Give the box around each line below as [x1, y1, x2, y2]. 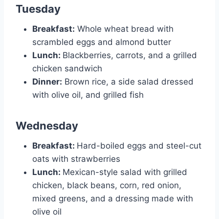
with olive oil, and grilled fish [32, 89, 144, 100]
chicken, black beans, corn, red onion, [32, 180, 181, 190]
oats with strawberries [32, 153, 120, 164]
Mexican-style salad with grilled [63, 167, 187, 177]
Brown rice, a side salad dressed [62, 76, 194, 87]
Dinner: [32, 76, 62, 87]
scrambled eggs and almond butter [32, 37, 171, 47]
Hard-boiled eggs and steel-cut [77, 140, 201, 151]
